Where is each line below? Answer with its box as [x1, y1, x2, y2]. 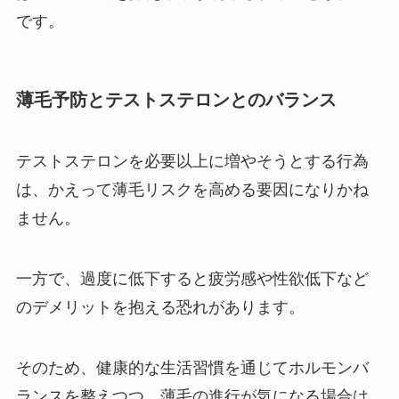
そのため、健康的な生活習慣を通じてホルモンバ [15, 359, 369, 378]
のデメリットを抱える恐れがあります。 [15, 298, 305, 317]
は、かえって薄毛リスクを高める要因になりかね [15, 181, 369, 199]
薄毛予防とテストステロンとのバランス [15, 90, 337, 110]
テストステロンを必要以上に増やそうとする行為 [15, 152, 369, 171]
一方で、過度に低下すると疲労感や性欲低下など [15, 270, 369, 289]
